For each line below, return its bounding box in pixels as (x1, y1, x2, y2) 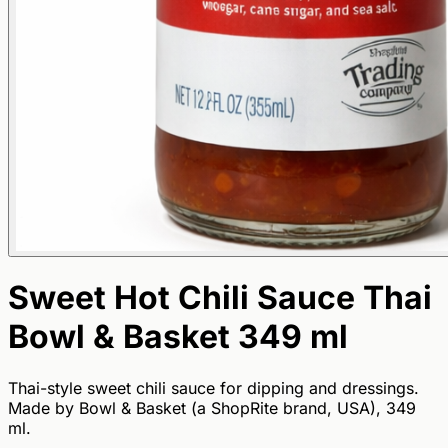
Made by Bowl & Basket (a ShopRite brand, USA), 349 (8, 397, 416, 418)
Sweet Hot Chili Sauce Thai (8, 278, 432, 318)
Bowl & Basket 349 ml (8, 317, 348, 357)
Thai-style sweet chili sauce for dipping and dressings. (8, 377, 419, 398)
